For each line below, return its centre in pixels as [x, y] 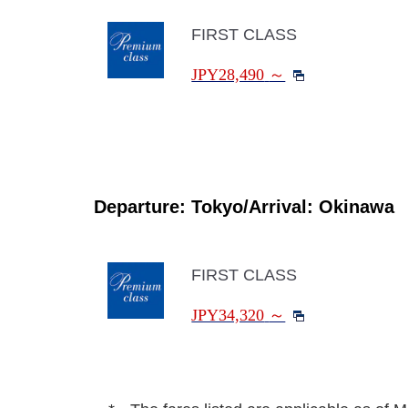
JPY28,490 [228, 75]
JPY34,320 [228, 315]
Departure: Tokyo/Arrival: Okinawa [244, 207]
